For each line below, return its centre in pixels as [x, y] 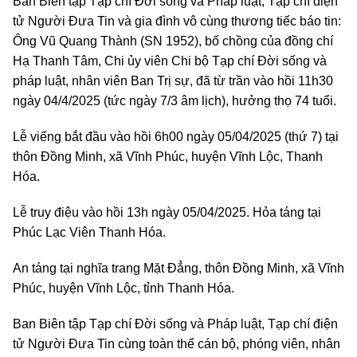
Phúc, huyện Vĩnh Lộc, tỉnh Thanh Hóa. [124, 288]
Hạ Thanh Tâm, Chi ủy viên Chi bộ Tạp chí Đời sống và [170, 61]
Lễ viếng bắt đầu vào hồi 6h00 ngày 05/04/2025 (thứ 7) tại [176, 136]
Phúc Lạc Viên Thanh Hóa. [89, 232]
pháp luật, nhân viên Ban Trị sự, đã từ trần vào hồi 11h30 [173, 80]
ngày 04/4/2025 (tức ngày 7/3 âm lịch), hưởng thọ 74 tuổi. [175, 100]
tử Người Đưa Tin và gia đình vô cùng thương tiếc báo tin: [177, 21]
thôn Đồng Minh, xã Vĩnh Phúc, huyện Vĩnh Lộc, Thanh [168, 156]
